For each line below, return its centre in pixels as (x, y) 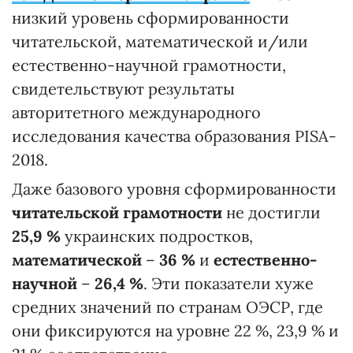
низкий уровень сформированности (150, 18)
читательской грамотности (117, 212)
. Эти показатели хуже (229, 283)
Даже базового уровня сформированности (174, 189)
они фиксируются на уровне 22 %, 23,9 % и (175, 331)
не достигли (271, 212)
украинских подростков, (157, 236)
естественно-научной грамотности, (149, 65)
